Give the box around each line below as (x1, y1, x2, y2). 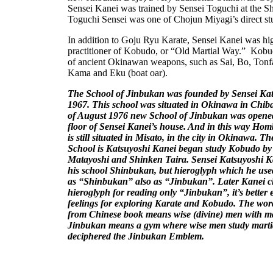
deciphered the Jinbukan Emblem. (68, 231, 204, 241)
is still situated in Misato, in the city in (68, 132, 218, 143)
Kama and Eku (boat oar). (68, 68, 168, 78)
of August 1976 (68, 110, 128, 121)
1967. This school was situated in (68, 99, 201, 110)
